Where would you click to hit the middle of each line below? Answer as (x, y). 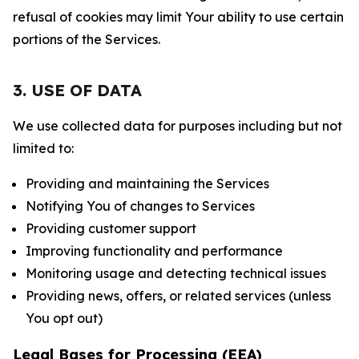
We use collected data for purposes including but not (177, 126)
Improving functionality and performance (154, 251)
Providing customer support (111, 228)
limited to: (43, 148)
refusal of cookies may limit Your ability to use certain (178, 17)
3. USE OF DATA (77, 90)
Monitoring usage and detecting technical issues (176, 273)
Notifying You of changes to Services (140, 206)
